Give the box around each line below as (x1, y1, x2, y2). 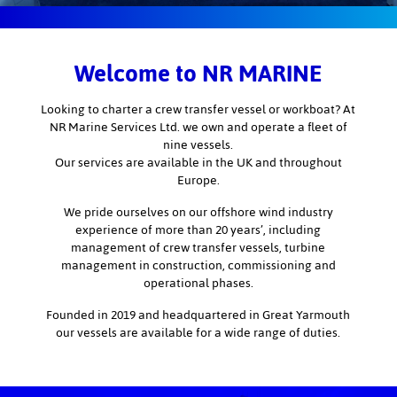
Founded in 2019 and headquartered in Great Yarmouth (46, 303, 351, 327)
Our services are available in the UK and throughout (54, 151, 342, 175)
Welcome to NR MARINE (74, 51, 323, 96)
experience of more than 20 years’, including (75, 218, 322, 242)
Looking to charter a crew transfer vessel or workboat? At (41, 97, 356, 121)
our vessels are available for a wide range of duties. (56, 321, 341, 345)
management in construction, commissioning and (60, 253, 336, 277)
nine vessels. (163, 133, 234, 157)
